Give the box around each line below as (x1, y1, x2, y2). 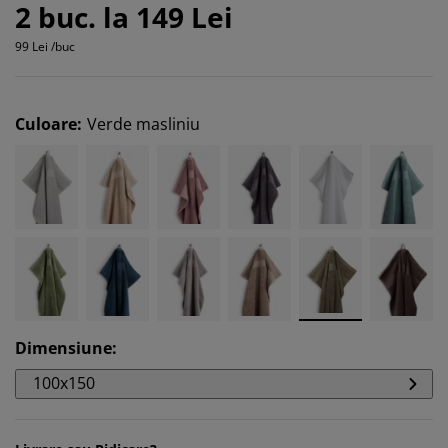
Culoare (15, 112, 77, 135)
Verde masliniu (87, 112, 200, 135)
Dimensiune (15, 336, 112, 359)
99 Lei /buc (15, 37, 75, 55)
